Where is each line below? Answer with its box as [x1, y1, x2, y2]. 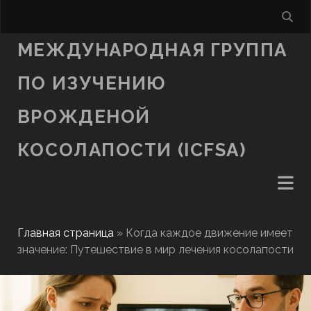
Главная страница [17, 226, 114, 239]
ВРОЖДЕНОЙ [17, 106, 151, 127]
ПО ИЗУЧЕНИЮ [17, 73, 167, 94]
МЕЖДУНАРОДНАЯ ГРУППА [17, 40, 288, 60]
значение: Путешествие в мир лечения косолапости [17, 243, 294, 256]
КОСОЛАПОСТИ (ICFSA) [17, 140, 246, 160]
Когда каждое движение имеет [125, 226, 293, 239]
